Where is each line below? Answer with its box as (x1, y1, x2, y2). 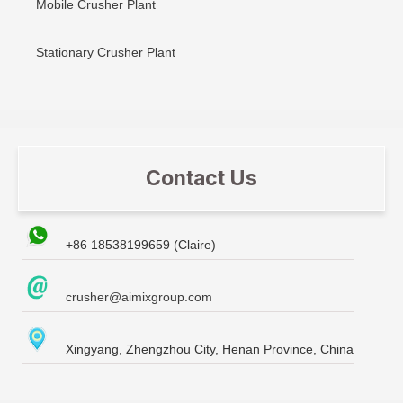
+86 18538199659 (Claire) (66, 237, 216, 252)
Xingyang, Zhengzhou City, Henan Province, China (66, 341, 354, 356)
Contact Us (146, 166, 257, 192)
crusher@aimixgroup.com (66, 289, 212, 304)
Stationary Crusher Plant (36, 44, 175, 59)
